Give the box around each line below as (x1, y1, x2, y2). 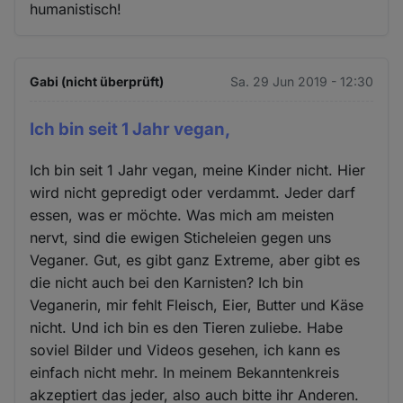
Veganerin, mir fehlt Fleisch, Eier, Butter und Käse (30, 295, 364, 314)
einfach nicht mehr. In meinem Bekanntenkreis (30, 363, 340, 381)
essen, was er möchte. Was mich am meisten (30, 205, 335, 224)
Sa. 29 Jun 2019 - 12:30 (229, 73, 373, 89)
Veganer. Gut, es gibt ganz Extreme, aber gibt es (30, 250, 361, 269)
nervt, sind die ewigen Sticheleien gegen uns (30, 228, 332, 246)
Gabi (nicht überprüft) (30, 73, 165, 89)
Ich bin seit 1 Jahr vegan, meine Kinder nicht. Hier (30, 160, 366, 179)
